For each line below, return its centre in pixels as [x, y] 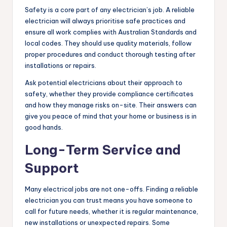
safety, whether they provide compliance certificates [109, 93]
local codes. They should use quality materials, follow [108, 43]
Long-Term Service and [103, 149]
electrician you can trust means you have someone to [109, 200]
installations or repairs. [61, 65]
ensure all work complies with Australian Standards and [111, 32]
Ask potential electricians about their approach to [104, 82]
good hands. [44, 127]
